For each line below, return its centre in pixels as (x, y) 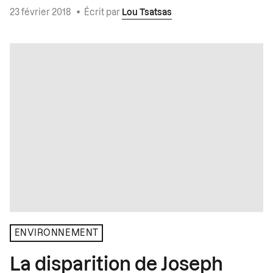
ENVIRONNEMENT (56, 233)
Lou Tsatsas (147, 13)
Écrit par (103, 13)
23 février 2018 (41, 13)
